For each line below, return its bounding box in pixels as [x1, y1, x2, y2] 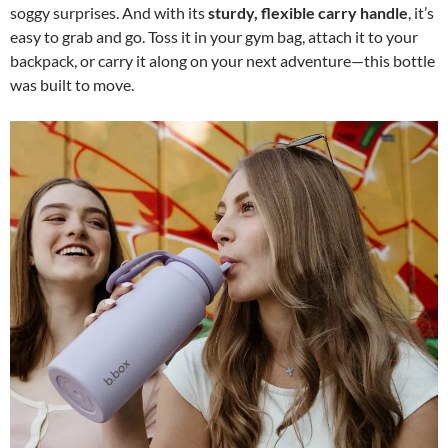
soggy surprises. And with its [10, 3, 208, 23]
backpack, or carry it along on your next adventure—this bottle [10, 51, 435, 71]
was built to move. [10, 75, 134, 95]
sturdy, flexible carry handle [208, 3, 408, 23]
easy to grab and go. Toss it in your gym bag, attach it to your [10, 27, 418, 47]
